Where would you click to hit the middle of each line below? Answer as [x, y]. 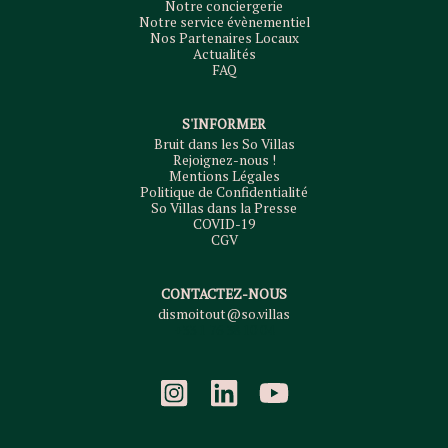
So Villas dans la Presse [224, 208]
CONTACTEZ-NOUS [224, 294]
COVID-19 [224, 224]
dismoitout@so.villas [224, 314]
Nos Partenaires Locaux [224, 38]
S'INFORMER [224, 124]
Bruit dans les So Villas [224, 144]
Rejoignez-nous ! [224, 160]
